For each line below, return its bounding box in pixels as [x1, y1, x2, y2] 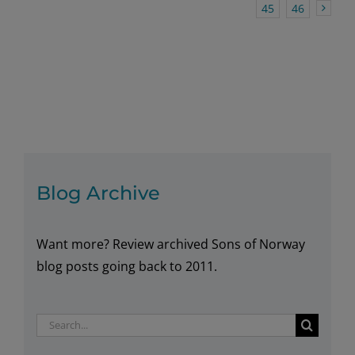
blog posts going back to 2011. [36, 257, 217, 275]
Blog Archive [36, 181, 160, 204]
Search [36, 314, 77, 332]
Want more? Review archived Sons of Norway [36, 235, 305, 253]
